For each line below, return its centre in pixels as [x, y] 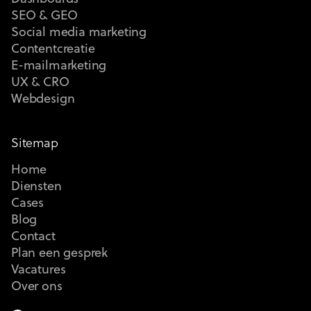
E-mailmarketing [59, 66]
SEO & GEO [44, 16]
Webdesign [43, 99]
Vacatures [39, 270]
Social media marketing [79, 33]
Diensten [36, 187]
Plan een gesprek [60, 253]
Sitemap [35, 144]
